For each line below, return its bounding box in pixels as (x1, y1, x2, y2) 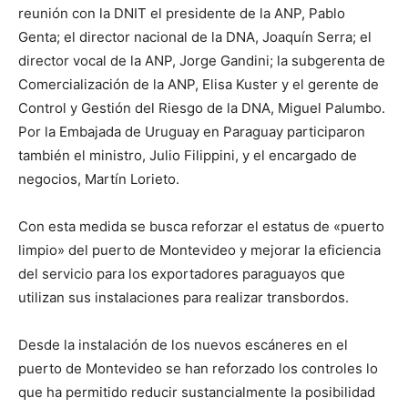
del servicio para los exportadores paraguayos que (18, 265, 345, 283)
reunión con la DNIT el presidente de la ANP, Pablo (18, 5, 345, 23)
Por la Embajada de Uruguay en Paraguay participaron (18, 123, 365, 141)
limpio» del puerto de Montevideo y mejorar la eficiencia (18, 241, 381, 260)
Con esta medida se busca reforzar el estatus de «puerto (18, 218, 384, 236)
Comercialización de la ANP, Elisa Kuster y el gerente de (18, 76, 379, 94)
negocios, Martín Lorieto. (18, 170, 179, 189)
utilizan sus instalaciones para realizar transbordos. (18, 289, 349, 307)
